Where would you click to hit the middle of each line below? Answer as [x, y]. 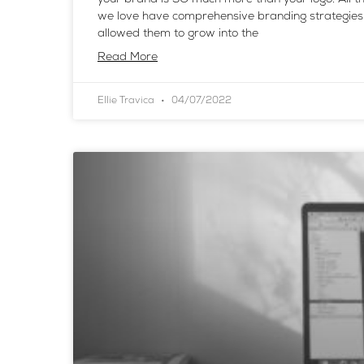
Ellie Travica [127, 100]
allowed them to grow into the [178, 33]
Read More [128, 57]
